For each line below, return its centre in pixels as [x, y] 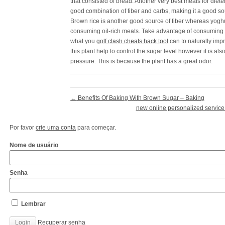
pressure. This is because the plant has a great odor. [142, 61]
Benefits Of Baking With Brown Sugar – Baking [141, 98]
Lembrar [33, 204]
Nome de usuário [34, 145]
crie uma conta [56, 128]
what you [84, 41]
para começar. [96, 128]
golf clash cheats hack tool [133, 41]
